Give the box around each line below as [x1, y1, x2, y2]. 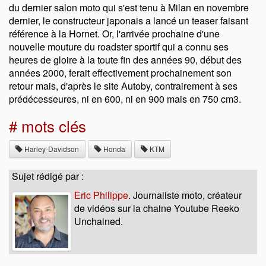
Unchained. [74, 214, 123, 228]
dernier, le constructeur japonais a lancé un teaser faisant [9, 13, 248, 27]
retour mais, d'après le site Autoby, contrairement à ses [9, 78, 237, 93]
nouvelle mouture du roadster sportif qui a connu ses [9, 39, 229, 53]
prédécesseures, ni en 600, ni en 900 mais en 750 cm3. [9, 91, 241, 106]
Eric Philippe [74, 188, 128, 202]
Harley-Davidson [23, 143, 79, 154]
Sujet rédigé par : [12, 169, 84, 183]
